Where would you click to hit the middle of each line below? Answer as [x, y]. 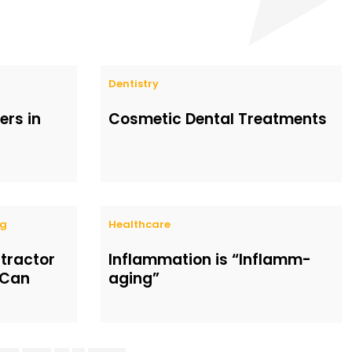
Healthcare [139, 225]
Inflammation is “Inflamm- [209, 260]
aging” [134, 279]
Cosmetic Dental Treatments [217, 119]
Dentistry [133, 84]
